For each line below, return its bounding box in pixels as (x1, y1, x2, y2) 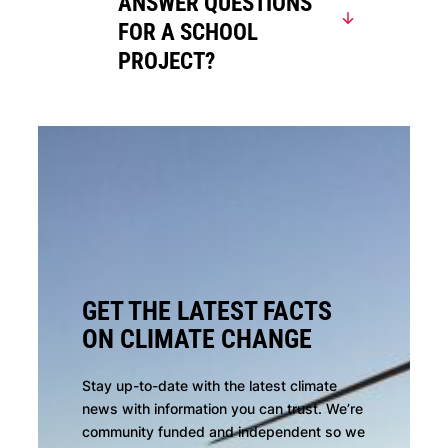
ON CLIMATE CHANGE (82, 324, 313, 355)
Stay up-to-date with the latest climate (82, 377, 338, 395)
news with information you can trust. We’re (82, 400, 364, 418)
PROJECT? (118, 47, 215, 75)
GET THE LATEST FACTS (82, 296, 333, 327)
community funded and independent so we (82, 423, 366, 441)
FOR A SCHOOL (118, 18, 258, 46)
